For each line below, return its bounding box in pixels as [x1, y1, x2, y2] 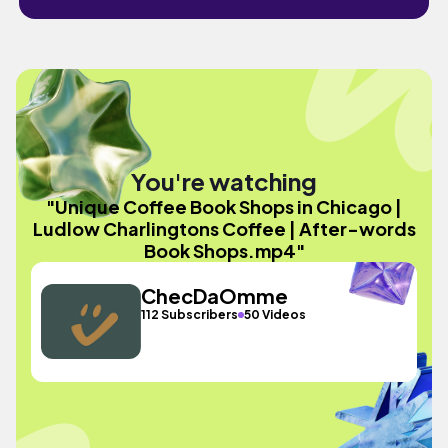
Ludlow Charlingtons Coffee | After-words [32, 216, 416, 240]
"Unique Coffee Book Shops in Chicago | [46, 194, 402, 218]
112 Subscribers [141, 307, 239, 322]
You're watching [131, 165, 317, 196]
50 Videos [244, 307, 307, 322]
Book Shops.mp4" [143, 238, 305, 262]
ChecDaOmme [141, 283, 289, 308]
